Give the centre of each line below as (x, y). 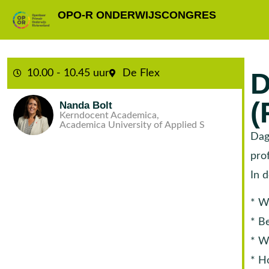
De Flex (141, 73)
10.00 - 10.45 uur (68, 73)
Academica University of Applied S (132, 125)
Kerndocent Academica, (110, 116)
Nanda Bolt (86, 106)
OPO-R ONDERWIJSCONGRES (137, 15)
